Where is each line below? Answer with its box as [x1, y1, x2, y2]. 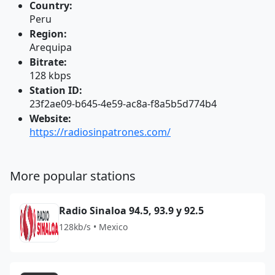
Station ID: [29, 83, 82, 97]
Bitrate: [29, 55, 67, 69]
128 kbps [29, 69, 71, 82]
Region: [29, 27, 67, 41]
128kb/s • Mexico [59, 221, 128, 233]
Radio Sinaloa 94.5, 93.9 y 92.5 [59, 204, 204, 217]
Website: [29, 112, 71, 125]
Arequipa [29, 41, 72, 54]
